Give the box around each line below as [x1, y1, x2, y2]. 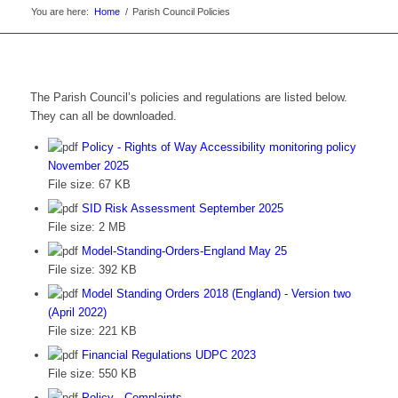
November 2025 [47, 159, 129, 173]
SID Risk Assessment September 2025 [81, 202, 283, 216]
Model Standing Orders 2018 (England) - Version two [81, 287, 351, 301]
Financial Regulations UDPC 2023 [81, 348, 256, 362]
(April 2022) [47, 306, 107, 320]
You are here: [30, 6, 89, 18]
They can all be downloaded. [29, 109, 177, 123]
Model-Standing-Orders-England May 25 [81, 244, 287, 259]
